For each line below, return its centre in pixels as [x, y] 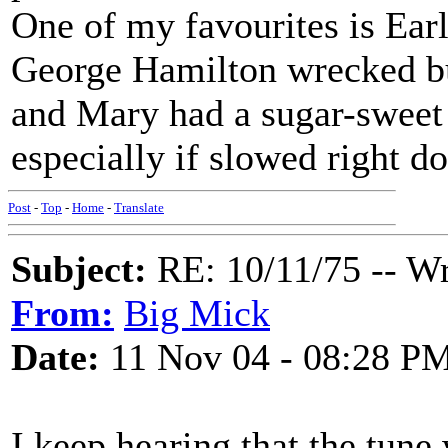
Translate [139, 207]
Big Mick [197, 313]
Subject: [79, 269]
